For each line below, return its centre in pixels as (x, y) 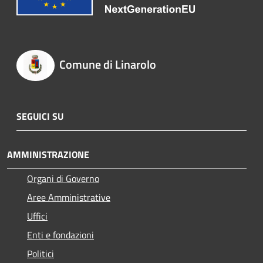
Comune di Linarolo (107, 65)
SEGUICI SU (40, 117)
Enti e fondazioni (60, 235)
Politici (41, 254)
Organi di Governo (63, 179)
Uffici (37, 216)
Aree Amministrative (69, 198)
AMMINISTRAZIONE (48, 155)
